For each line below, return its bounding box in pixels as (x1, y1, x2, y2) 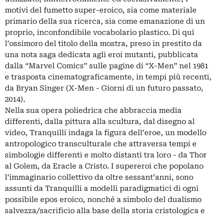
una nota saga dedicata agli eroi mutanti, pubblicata (5, 50, 198, 59)
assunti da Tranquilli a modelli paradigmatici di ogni (5, 184, 199, 193)
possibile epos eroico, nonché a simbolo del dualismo (5, 195, 201, 204)
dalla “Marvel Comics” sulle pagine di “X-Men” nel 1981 (5, 61, 208, 70)
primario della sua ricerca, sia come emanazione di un (5, 16, 205, 26)
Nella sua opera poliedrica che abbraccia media (5, 106, 182, 115)
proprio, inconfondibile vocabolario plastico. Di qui (5, 28, 194, 37)
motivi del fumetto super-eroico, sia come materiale (5, 5, 197, 15)
